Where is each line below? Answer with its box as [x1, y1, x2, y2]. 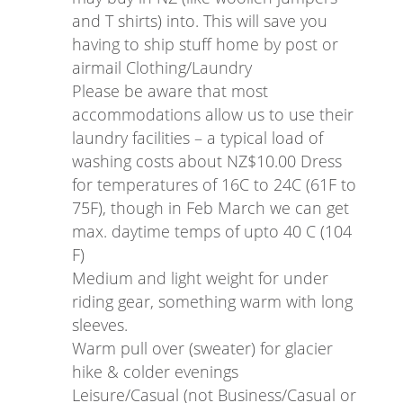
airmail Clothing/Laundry [72, 56, 252, 78]
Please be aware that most [72, 79, 268, 102]
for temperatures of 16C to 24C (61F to [72, 173, 356, 195]
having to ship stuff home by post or [72, 32, 338, 55]
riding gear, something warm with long [72, 290, 353, 312]
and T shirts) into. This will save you [72, 9, 327, 31]
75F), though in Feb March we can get [72, 196, 349, 219]
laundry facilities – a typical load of [72, 126, 323, 148]
